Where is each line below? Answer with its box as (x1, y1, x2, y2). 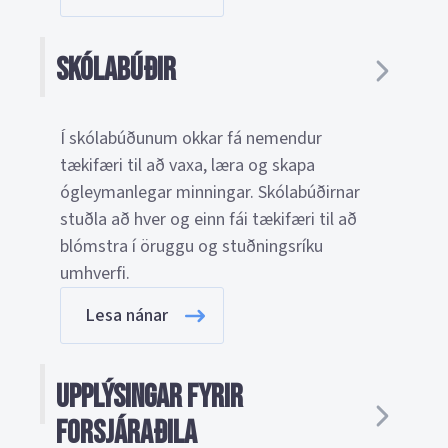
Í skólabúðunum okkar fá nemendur (60, 126, 322, 151)
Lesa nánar (85, 303, 168, 328)
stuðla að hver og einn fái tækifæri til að (60, 207, 357, 232)
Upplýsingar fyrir (56, 378, 243, 417)
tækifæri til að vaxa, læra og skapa (60, 153, 315, 178)
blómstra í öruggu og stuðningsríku (60, 234, 323, 259)
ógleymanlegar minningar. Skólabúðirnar (60, 180, 360, 205)
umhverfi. (60, 261, 130, 286)
